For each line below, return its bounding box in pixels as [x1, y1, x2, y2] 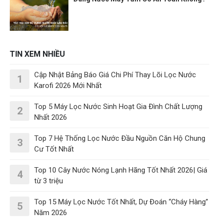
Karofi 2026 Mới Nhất [34, 81, 102, 90]
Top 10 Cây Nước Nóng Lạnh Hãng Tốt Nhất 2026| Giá [34, 165, 207, 175]
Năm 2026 [34, 208, 67, 217]
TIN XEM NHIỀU [10, 49, 65, 59]
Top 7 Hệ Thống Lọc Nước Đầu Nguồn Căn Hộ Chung [34, 133, 205, 143]
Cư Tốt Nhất [34, 144, 74, 153]
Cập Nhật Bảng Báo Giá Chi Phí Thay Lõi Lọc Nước [34, 70, 196, 79]
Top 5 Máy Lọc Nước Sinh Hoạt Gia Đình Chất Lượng [34, 102, 202, 111]
